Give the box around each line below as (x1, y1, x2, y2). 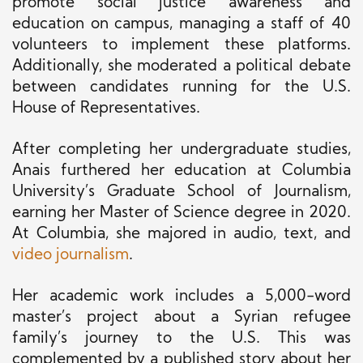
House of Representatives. (12, 101, 200, 117)
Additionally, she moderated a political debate (12, 59, 351, 75)
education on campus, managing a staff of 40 (12, 17, 351, 33)
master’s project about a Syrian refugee (12, 310, 351, 327)
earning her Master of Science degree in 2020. (12, 206, 351, 222)
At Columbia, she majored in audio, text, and (12, 227, 351, 243)
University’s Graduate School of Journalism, (12, 185, 351, 201)
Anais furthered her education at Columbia (12, 164, 351, 180)
